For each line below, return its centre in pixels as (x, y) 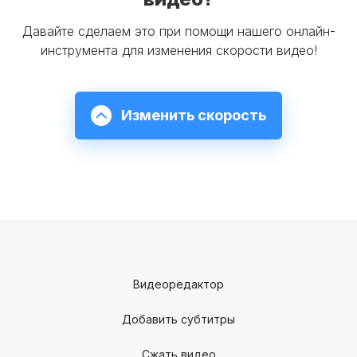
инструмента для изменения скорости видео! (178, 51)
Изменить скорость (194, 116)
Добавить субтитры (178, 320)
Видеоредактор (178, 284)
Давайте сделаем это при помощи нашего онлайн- (178, 31)
